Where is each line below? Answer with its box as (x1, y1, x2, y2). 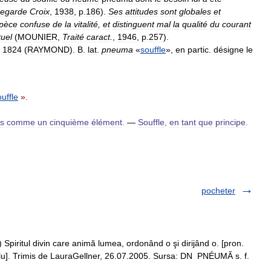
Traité (62, 32, 84, 42)
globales (179, 7, 211, 16)
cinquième (50, 117, 89, 127)
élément (91, 117, 122, 127)
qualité (182, 19, 207, 29)
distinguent (113, 19, 154, 29)
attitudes (125, 7, 158, 16)
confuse (20, 19, 50, 29)
